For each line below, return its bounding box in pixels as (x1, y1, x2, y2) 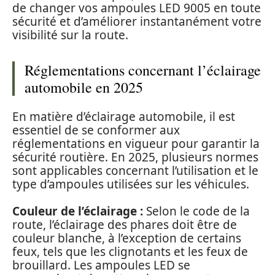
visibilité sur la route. (12, 27, 128, 44)
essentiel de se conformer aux (12, 122, 180, 138)
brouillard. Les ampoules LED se (12, 257, 190, 274)
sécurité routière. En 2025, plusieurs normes (12, 149, 258, 165)
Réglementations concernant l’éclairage (25, 60, 261, 80)
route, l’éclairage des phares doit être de (12, 217, 237, 233)
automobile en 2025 (25, 77, 143, 98)
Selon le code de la (143, 203, 250, 220)
